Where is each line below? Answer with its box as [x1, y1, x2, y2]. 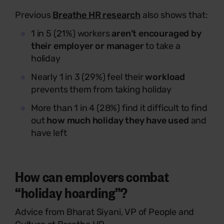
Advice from [15, 206, 66, 217]
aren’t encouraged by [111, 27, 201, 39]
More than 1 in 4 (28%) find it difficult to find [31, 102, 207, 113]
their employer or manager [31, 40, 144, 51]
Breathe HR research [52, 9, 140, 20]
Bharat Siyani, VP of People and [66, 206, 194, 217]
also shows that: [140, 9, 208, 20]
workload [145, 71, 185, 82]
